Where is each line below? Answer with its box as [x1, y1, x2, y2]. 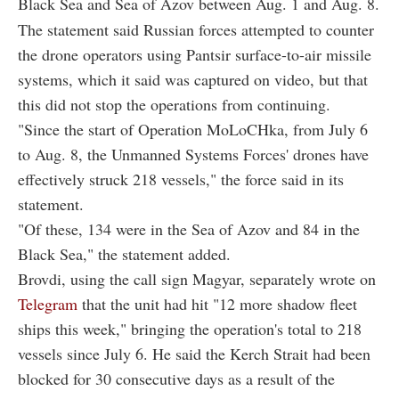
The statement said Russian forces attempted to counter [18, 19, 374, 41]
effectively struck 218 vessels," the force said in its [18, 168, 344, 191]
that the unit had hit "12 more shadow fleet [82, 293, 357, 315]
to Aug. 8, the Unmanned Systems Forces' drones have [18, 143, 369, 166]
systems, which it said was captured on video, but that [18, 69, 368, 91]
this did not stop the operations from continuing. [18, 94, 330, 116]
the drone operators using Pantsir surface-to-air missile [18, 44, 371, 66]
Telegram [18, 293, 82, 315]
